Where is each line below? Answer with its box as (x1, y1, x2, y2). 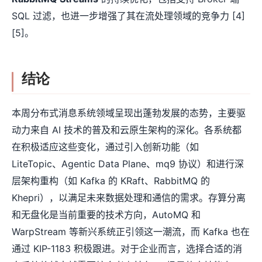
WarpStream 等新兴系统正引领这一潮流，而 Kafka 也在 (12, 226, 250, 238)
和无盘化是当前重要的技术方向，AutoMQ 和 (12, 209, 201, 221)
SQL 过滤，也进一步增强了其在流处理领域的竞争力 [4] (12, 10, 245, 22)
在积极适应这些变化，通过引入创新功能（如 (12, 141, 199, 153)
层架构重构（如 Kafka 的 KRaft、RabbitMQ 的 (12, 175, 210, 187)
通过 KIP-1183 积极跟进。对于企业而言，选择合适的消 (12, 243, 242, 255)
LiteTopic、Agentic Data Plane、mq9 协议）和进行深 (12, 158, 244, 170)
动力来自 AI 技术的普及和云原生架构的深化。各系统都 (12, 124, 242, 136)
